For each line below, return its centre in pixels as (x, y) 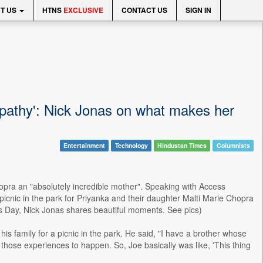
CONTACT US (144, 10)
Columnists (233, 145)
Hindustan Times (182, 145)
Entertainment (84, 145)
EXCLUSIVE (83, 10)
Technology (131, 145)
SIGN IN (198, 10)
